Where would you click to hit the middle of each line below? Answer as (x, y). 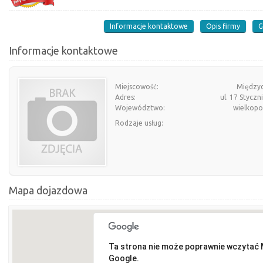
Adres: (125, 97)
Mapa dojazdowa (48, 190)
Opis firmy (223, 26)
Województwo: (140, 108)
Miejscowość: (137, 87)
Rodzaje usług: (139, 123)
